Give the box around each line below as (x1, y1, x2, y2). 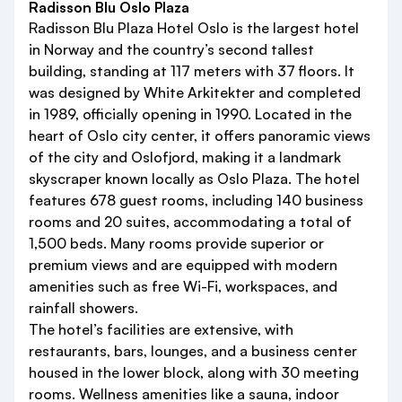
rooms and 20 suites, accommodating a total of (29, 213, 352, 232)
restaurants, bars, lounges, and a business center (29, 342, 357, 361)
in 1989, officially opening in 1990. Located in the (29, 105, 352, 124)
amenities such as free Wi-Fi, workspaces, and (29, 277, 337, 296)
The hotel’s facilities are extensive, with (29, 320, 293, 339)
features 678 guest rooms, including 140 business (29, 191, 363, 210)
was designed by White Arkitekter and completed (29, 83, 361, 102)
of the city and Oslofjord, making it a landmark (29, 148, 341, 167)
